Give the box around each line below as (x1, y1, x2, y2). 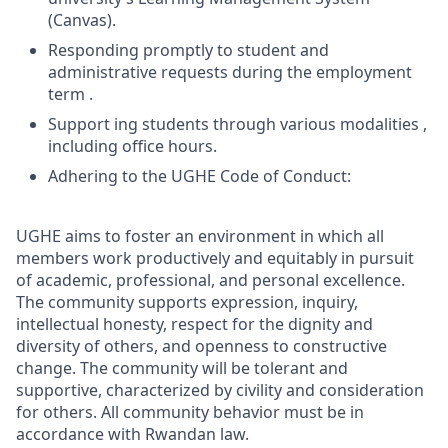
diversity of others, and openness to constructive (16, 335, 387, 357)
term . (48, 83, 93, 105)
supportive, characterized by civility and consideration (16, 379, 424, 401)
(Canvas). (48, 9, 116, 31)
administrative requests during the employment (48, 61, 412, 83)
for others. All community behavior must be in (16, 401, 364, 423)
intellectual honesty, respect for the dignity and (16, 313, 373, 335)
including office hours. (48, 135, 217, 157)
